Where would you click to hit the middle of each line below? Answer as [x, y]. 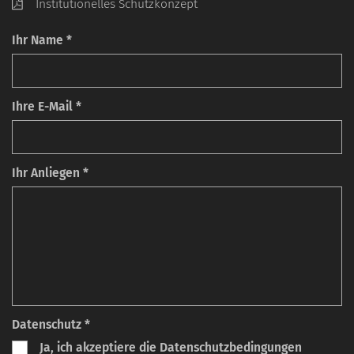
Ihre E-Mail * [47, 107]
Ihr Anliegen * [50, 173]
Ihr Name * [42, 40]
